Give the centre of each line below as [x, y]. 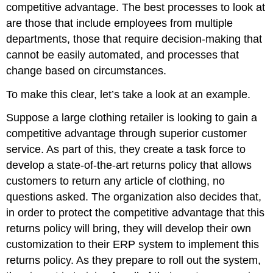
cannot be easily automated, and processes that [123, 55]
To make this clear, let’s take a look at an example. [129, 94]
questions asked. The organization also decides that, [134, 197]
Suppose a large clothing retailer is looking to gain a [132, 118]
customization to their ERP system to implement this [133, 245]
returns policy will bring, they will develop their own [129, 229]
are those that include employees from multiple [120, 23]
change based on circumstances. [87, 70]
